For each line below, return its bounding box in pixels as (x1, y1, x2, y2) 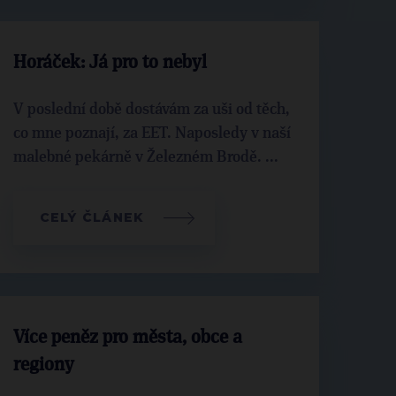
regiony (12, 356, 74, 375)
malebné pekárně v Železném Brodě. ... (12, 149, 278, 165)
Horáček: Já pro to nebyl (12, 54, 207, 72)
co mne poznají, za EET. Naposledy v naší (12, 126, 291, 141)
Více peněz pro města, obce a (12, 329, 242, 347)
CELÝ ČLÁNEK (39, 209, 145, 225)
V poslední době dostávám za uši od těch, (12, 102, 290, 118)
